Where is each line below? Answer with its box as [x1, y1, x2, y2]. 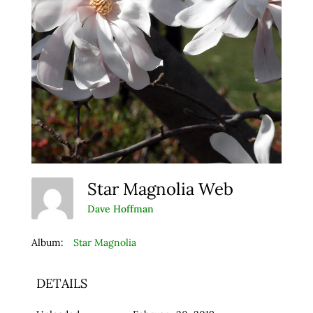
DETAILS [36, 275, 87, 291]
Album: [31, 235, 64, 249]
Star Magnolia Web [87, 177, 242, 200]
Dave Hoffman [87, 203, 154, 216]
